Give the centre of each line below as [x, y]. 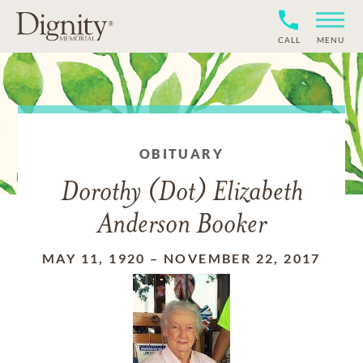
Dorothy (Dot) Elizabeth [181, 193]
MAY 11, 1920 [94, 258]
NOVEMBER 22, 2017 [242, 258]
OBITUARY [181, 154]
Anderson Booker [181, 226]
